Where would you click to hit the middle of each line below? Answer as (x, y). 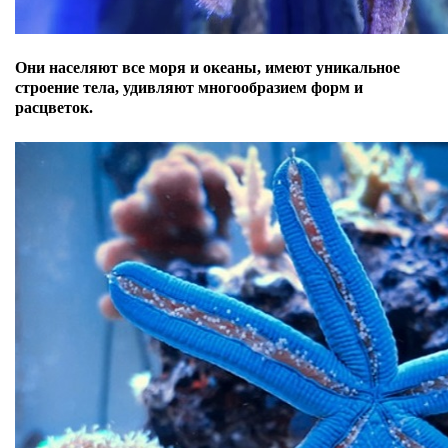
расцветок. (56, 107)
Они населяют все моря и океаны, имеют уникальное (207, 67)
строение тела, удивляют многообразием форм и (189, 87)
